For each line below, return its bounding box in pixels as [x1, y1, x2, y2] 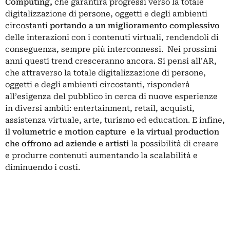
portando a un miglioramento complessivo [48, 21, 220, 30]
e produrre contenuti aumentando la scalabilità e [5, 150, 198, 160]
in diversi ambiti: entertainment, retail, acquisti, [5, 103, 195, 113]
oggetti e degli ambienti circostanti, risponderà [5, 80, 190, 89]
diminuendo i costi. [5, 162, 80, 172]
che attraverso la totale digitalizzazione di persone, [5, 68, 206, 78]
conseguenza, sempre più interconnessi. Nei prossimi [5, 44, 217, 54]
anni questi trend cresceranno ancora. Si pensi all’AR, [5, 56, 217, 66]
